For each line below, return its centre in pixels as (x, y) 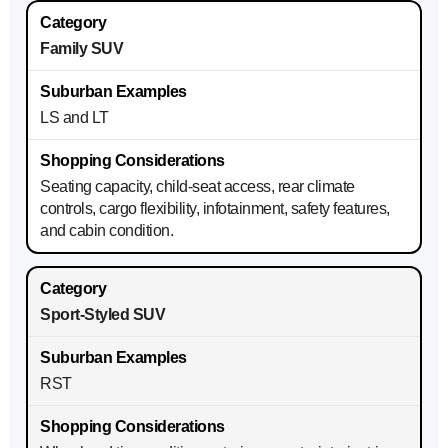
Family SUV (81, 49)
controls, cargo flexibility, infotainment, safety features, (215, 209)
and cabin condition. (106, 231)
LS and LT (74, 118)
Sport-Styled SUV (102, 315)
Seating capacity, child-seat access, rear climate (197, 187)
